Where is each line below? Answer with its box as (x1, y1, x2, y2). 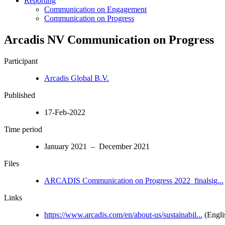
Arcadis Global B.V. (44, 73, 109, 82)
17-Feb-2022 (44, 107, 85, 117)
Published (4, 90, 35, 99)
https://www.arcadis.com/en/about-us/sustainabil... (44, 210, 202, 219)
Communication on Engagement (44, 5, 147, 14)
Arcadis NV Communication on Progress (4, 33, 214, 46)
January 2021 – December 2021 (44, 142, 150, 151)
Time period (4, 125, 42, 134)
